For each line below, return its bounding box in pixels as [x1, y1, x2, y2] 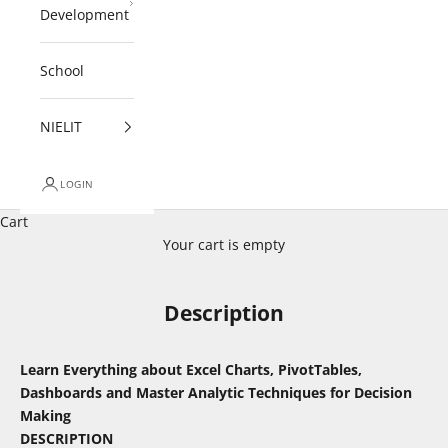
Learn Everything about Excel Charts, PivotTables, [20, 360, 362, 380]
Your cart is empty [163, 235, 285, 255]
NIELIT [40, 117, 82, 137]
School [40, 61, 84, 81]
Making [20, 406, 71, 426]
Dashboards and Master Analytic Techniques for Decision [20, 383, 412, 403]
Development [40, 5, 129, 25]
